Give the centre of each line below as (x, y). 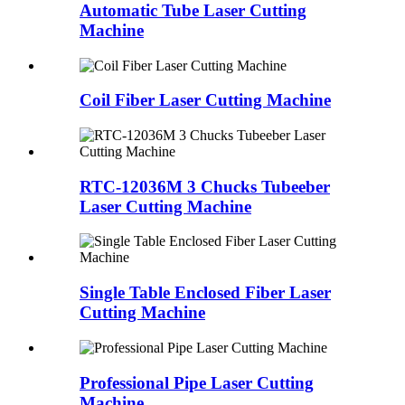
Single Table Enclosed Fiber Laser (205, 293)
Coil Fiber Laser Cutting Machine (205, 100)
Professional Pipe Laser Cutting (197, 382)
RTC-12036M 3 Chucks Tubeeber (205, 186)
